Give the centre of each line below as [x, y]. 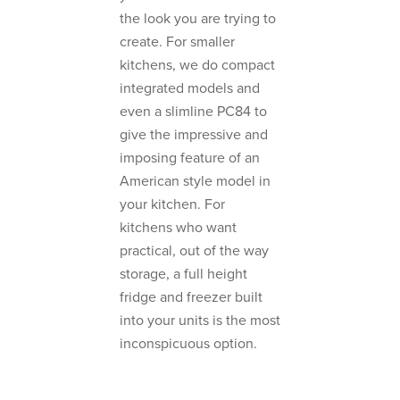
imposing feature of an [190, 158]
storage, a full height [183, 275]
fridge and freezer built [191, 298]
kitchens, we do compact [197, 66]
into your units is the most [200, 321]
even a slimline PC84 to [193, 112]
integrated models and [190, 89]
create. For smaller [177, 42]
